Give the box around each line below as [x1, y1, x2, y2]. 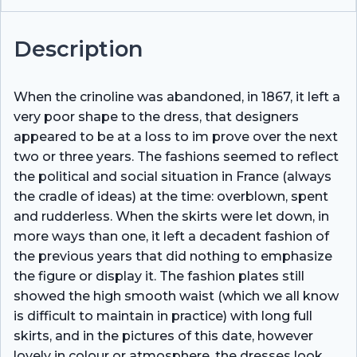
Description [14, 35, 143, 62]
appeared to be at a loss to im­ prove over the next [14, 128, 338, 144]
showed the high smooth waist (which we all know [14, 288, 339, 304]
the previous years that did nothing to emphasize [14, 248, 332, 264]
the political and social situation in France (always [14, 168, 331, 184]
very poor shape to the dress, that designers [14, 108, 299, 124]
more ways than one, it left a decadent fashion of [14, 228, 329, 244]
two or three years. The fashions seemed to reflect [14, 148, 339, 164]
